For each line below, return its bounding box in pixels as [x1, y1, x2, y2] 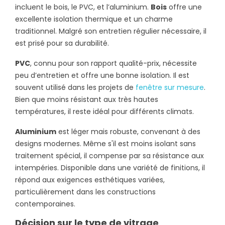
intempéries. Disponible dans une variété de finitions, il [15, 162, 205, 173]
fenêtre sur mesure [136, 82, 204, 92]
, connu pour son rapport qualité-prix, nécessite [30, 58, 197, 68]
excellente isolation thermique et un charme [15, 14, 173, 24]
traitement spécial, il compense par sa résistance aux [15, 150, 204, 161]
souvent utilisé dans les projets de [15, 82, 136, 92]
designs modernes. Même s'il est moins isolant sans [15, 138, 196, 149]
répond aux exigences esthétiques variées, [15, 174, 165, 185]
